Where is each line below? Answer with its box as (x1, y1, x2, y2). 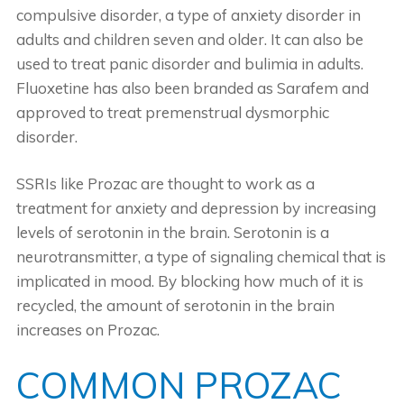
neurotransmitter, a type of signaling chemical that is (15, 246, 386, 266)
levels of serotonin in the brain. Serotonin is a (15, 222, 329, 242)
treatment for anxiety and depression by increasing (15, 197, 376, 217)
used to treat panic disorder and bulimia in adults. (15, 53, 363, 73)
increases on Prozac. (15, 319, 160, 339)
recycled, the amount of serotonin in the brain (15, 295, 335, 315)
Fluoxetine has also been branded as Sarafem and (15, 78, 369, 97)
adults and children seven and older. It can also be (15, 29, 363, 49)
